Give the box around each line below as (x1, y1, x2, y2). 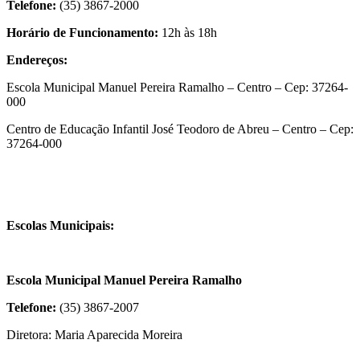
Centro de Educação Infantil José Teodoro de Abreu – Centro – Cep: (6, 122, 354, 137)
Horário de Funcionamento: (6, 26, 158, 40)
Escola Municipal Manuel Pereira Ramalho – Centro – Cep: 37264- (6, 80, 348, 95)
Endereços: (6, 53, 71, 67)
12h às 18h (158, 26, 217, 40)
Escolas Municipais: (6, 219, 114, 233)
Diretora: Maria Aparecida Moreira (6, 328, 182, 342)
